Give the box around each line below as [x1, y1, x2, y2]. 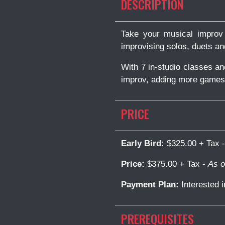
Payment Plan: [121, 179, 181, 189]
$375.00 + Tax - [145, 159, 208, 169]
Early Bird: [121, 138, 167, 148]
